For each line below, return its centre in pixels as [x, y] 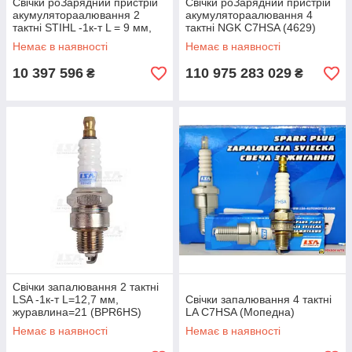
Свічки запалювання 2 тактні [86, 287]
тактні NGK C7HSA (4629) [251, 28]
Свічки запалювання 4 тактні [258, 300]
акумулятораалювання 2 [76, 15]
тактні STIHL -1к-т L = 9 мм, [82, 28]
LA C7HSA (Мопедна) [240, 312]
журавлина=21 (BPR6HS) [77, 312]
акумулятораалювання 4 [249, 15]
